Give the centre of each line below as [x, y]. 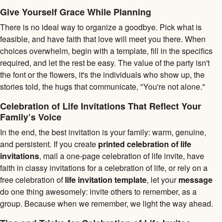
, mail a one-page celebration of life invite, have [122, 156]
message [195, 179]
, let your [163, 179]
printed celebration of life [145, 144]
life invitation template [106, 179]
